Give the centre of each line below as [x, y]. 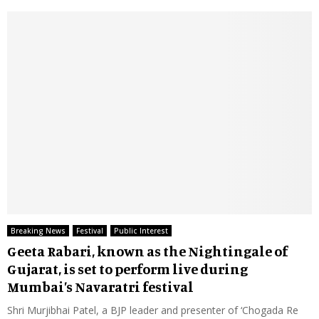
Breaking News [38, 231]
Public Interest [141, 231]
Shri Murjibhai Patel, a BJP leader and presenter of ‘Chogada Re [153, 310]
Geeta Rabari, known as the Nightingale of [147, 251]
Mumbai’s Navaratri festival [100, 287]
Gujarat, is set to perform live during [127, 269]
